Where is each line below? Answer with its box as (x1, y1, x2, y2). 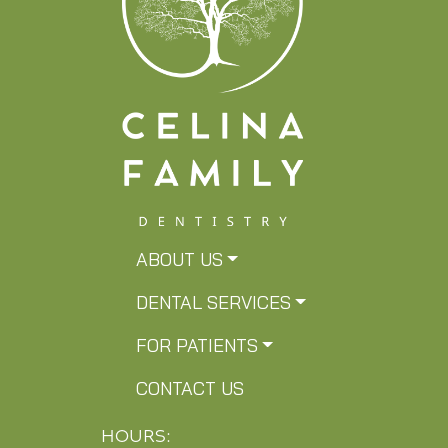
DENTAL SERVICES (135, 294, 291, 314)
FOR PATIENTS (135, 337, 258, 357)
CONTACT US (135, 380, 244, 400)
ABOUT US (135, 251, 223, 271)
